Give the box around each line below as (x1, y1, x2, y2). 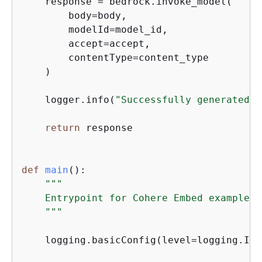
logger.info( (22, 94, 115, 105)
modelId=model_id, (22, 23, 168, 35)
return (45, 122, 80, 133)
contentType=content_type (22, 51, 209, 63)
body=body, (22, 9, 127, 21)
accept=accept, (22, 37, 150, 49)
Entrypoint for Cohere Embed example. (22, 192, 256, 204)
